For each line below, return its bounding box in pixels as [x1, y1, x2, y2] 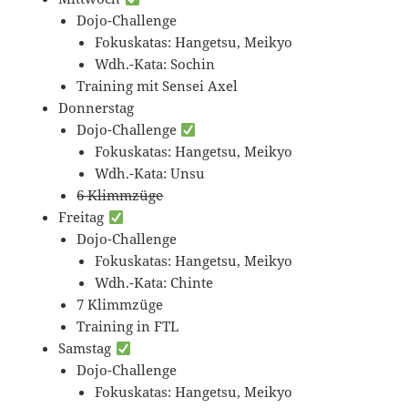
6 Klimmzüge [76, 186, 164, 205]
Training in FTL [76, 317, 179, 336]
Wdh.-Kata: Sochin [95, 55, 216, 74]
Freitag [58, 208, 108, 227]
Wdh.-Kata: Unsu [95, 164, 206, 183]
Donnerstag [58, 98, 135, 117]
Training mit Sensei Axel [76, 76, 239, 96]
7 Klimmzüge [76, 295, 164, 314]
